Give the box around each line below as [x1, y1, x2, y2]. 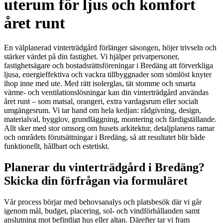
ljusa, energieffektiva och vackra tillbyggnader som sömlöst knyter [4, 70, 212, 79]
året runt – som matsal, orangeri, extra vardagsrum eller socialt [4, 97, 198, 106]
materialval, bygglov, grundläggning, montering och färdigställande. [4, 114, 217, 123]
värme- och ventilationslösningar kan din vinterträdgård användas [4, 88, 209, 97]
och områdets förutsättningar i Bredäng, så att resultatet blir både [4, 132, 205, 141]
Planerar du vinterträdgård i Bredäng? [4, 160, 205, 174]
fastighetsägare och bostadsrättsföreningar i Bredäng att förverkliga [4, 61, 213, 70]
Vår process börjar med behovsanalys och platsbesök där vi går [4, 197, 202, 206]
